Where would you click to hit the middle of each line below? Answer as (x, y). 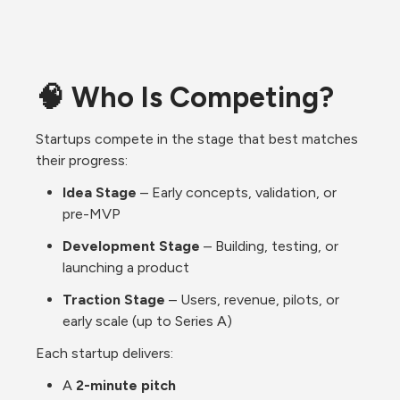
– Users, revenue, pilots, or (252, 299)
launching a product (126, 267)
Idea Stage (100, 192)
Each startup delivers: (104, 353)
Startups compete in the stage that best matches (197, 138)
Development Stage (131, 246)
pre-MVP (92, 213)
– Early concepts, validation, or (237, 192)
